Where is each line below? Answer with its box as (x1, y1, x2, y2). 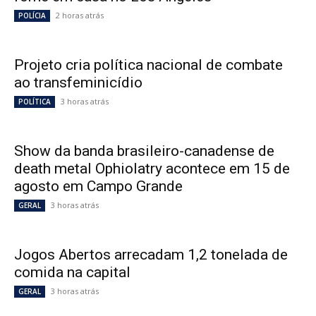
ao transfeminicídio (14, 74, 142, 92)
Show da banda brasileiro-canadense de (14, 142, 274, 160)
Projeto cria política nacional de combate (14, 56, 283, 74)
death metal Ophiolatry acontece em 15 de (14, 160, 290, 178)
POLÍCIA (18, 11, 46, 21)
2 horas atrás (56, 10, 104, 21)
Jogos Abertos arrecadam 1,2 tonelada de (14, 246, 288, 264)
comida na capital (14, 264, 134, 281)
